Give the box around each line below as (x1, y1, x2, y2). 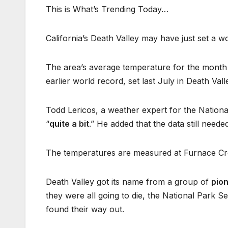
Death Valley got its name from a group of (46, 177, 211, 187)
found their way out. (46, 204, 124, 215)
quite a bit (49, 119, 89, 129)
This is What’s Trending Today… (46, 4, 168, 15)
